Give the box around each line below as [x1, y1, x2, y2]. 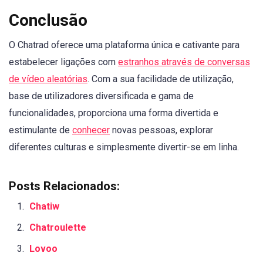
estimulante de [9, 124, 72, 136]
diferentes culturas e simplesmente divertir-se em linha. [9, 141, 239, 153]
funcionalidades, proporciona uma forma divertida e [9, 107, 218, 119]
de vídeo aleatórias [9, 73, 87, 85]
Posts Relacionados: [9, 178, 120, 193]
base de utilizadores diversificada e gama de [9, 90, 194, 102]
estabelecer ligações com [9, 56, 118, 68]
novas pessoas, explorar [110, 124, 213, 136]
